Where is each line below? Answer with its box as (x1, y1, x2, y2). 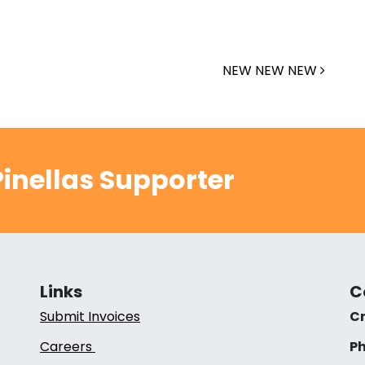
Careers (39, 336, 95, 356)
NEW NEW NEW (222, 60, 320, 80)
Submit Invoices (39, 306, 140, 326)
